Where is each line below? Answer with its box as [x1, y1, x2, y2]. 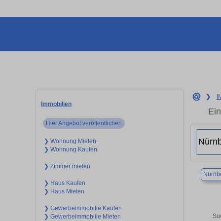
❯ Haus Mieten [43, 187, 84, 195]
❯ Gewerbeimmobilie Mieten [43, 213, 121, 220]
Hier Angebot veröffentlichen [46, 119, 122, 127]
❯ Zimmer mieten [43, 162, 90, 170]
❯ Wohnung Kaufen [43, 146, 97, 153]
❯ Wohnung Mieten [43, 137, 96, 145]
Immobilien [41, 100, 72, 108]
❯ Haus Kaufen [43, 179, 85, 186]
